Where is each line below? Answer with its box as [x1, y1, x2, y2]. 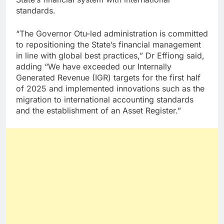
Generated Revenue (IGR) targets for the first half [16, 72, 200, 82]
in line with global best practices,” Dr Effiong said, [16, 50, 204, 60]
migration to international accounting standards [16, 94, 193, 104]
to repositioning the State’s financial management [16, 39, 201, 49]
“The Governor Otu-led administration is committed [16, 28, 208, 38]
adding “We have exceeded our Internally [16, 61, 171, 71]
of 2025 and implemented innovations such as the [16, 83, 204, 93]
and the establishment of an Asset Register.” [16, 105, 181, 115]
